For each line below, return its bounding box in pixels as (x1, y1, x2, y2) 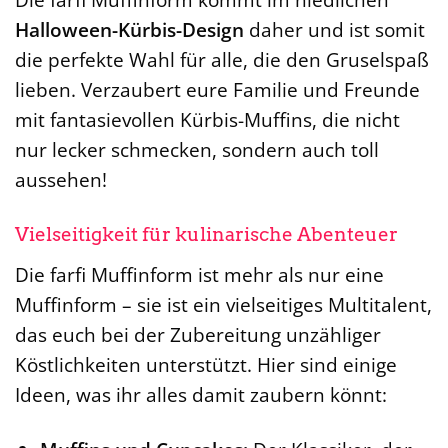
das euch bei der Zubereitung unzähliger (15, 320, 381, 348)
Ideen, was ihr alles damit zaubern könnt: (15, 380, 387, 408)
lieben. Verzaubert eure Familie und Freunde (15, 76, 420, 104)
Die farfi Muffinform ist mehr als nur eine (15, 260, 384, 288)
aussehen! (15, 166, 107, 194)
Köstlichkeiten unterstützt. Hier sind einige (15, 350, 397, 378)
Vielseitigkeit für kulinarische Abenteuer (15, 223, 398, 247)
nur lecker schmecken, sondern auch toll (15, 136, 379, 164)
